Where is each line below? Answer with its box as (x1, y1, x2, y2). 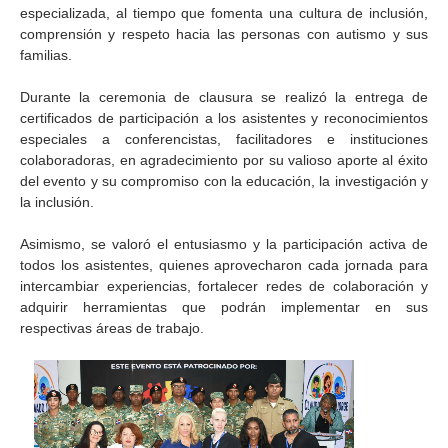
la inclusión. (20, 194, 94, 210)
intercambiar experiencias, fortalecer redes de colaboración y (20, 278, 428, 294)
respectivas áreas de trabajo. (20, 320, 204, 336)
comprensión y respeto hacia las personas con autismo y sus (20, 26, 428, 42)
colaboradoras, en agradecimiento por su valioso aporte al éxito (20, 152, 428, 168)
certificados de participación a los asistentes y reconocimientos (20, 110, 428, 126)
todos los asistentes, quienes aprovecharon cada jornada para (20, 257, 428, 273)
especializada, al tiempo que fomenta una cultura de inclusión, (20, 5, 428, 21)
